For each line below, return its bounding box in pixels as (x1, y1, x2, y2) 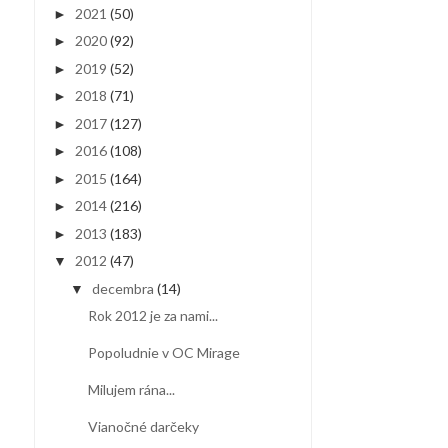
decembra (91, 279, 154, 297)
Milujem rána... (87, 381, 175, 399)
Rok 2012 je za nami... (87, 307, 218, 325)
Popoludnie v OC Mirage (87, 344, 240, 362)
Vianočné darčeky (87, 418, 199, 436)
